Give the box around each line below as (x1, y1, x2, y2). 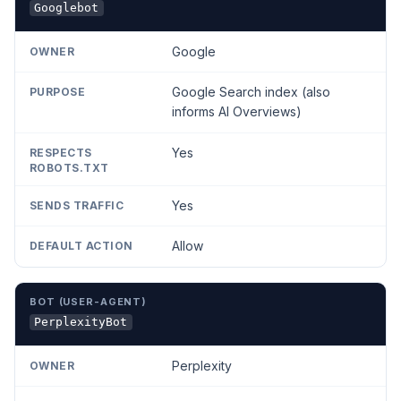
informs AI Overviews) (171, 104, 302, 120)
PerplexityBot (34, 315, 128, 329)
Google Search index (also (171, 84, 330, 100)
